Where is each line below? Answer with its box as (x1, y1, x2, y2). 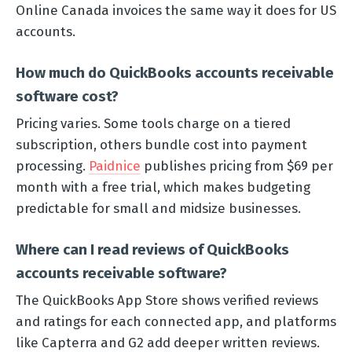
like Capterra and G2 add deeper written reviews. (16, 334, 320, 350)
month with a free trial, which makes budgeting (16, 178, 310, 195)
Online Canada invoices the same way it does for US (16, 2, 336, 18)
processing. (16, 157, 89, 174)
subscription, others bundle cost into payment (16, 136, 307, 152)
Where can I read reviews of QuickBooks (16, 240, 289, 258)
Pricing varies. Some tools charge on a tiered (16, 115, 291, 131)
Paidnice (89, 157, 141, 174)
